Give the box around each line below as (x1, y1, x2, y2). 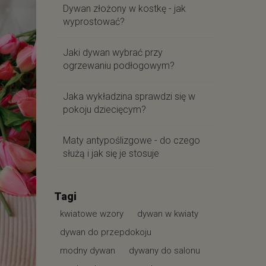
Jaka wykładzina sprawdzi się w (63, 91, 195, 102)
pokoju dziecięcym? (63, 104, 146, 115)
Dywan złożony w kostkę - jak (63, 3, 186, 14)
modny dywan (60, 245, 115, 256)
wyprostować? (63, 16, 125, 27)
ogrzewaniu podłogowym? (63, 60, 175, 71)
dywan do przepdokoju (60, 227, 151, 237)
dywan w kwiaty (137, 208, 198, 219)
